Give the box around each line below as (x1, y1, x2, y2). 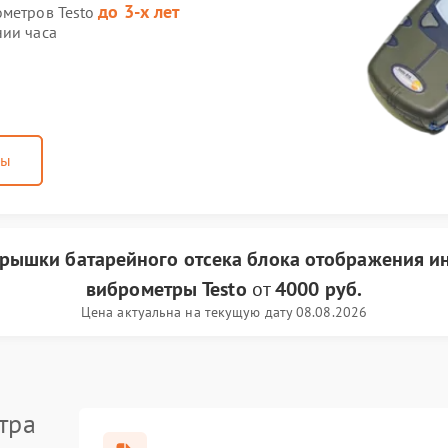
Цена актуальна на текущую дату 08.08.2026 (80, 303, 368, 321)
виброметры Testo (86, 276, 247, 302)
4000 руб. (275, 276, 362, 302)
